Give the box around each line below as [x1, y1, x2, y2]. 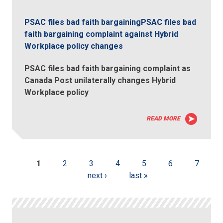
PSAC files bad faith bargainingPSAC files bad [24, 17, 197, 27]
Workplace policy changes [24, 41, 123, 51]
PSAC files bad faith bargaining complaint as [24, 64, 191, 74]
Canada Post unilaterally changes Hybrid [24, 76, 176, 86]
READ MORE [146, 115, 180, 122]
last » [128, 171, 148, 181]
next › [87, 171, 107, 181]
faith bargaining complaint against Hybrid [24, 29, 179, 39]
